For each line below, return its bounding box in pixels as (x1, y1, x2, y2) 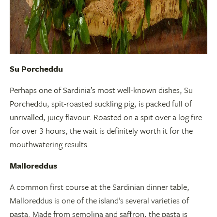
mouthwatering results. (10, 138, 90, 150)
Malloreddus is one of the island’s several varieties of (10, 194, 189, 206)
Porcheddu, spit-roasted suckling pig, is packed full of (10, 97, 192, 109)
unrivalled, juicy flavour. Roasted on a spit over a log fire (10, 111, 202, 123)
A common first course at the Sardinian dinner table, (10, 181, 189, 193)
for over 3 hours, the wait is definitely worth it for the (10, 124, 193, 137)
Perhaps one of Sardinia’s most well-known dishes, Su (10, 84, 193, 96)
